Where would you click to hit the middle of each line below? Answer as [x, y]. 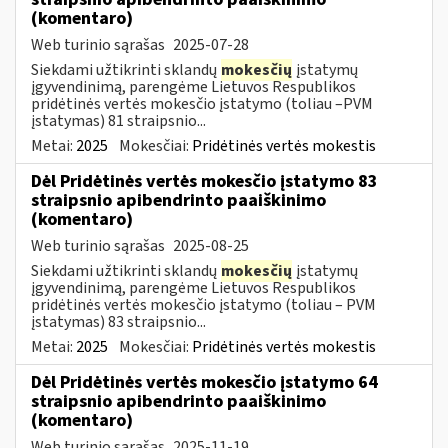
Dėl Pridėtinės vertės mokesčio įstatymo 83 [204, 181]
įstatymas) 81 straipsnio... [118, 120]
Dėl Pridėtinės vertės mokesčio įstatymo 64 [204, 382]
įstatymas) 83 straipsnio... [118, 321]
